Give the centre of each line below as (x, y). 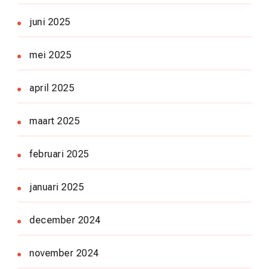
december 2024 (65, 220)
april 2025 (52, 88)
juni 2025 (50, 22)
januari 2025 (57, 187)
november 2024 (64, 253)
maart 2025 (55, 121)
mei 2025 (50, 55)
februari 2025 (59, 154)
